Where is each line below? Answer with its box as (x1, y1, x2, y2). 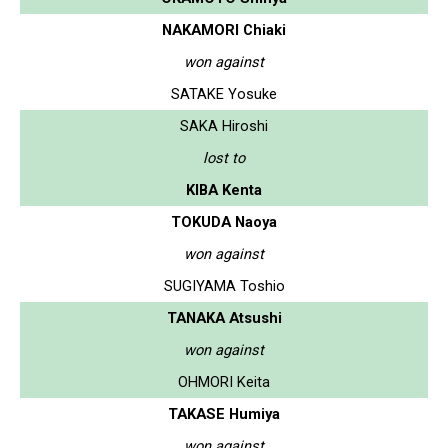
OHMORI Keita (178, 372, 270, 391)
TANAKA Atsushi (166, 308, 282, 327)
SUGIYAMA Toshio (163, 276, 285, 295)
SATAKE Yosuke (171, 84, 277, 103)
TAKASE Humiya (168, 404, 280, 423)
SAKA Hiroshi (180, 116, 268, 135)
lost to (203, 148, 245, 167)
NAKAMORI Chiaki (162, 20, 286, 39)
